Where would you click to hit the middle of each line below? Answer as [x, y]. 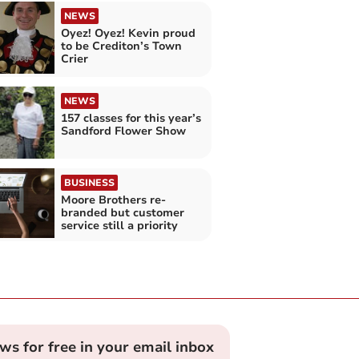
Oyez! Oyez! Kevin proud [128, 34]
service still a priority [119, 226]
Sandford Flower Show [123, 131]
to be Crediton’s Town [121, 46]
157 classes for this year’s [131, 118]
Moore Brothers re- [113, 200]
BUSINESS [89, 183]
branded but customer [122, 213]
